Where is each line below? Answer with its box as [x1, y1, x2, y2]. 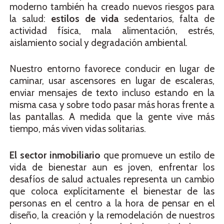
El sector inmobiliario [9, 149, 100, 161]
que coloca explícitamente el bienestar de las [9, 185, 214, 197]
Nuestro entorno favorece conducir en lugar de [9, 63, 214, 75]
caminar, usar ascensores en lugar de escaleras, [9, 75, 214, 87]
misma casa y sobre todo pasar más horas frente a [9, 99, 214, 111]
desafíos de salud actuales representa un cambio [9, 173, 214, 185]
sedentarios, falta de [118, 12, 214, 24]
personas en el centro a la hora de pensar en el [9, 197, 214, 209]
